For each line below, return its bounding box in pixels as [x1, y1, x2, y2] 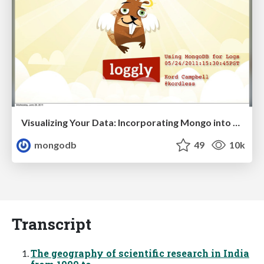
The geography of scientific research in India [31, 246, 249, 259]
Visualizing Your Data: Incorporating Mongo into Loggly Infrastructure [233, 116, 240, 128]
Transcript [12, 213, 91, 234]
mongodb [32, 138, 77, 150]
